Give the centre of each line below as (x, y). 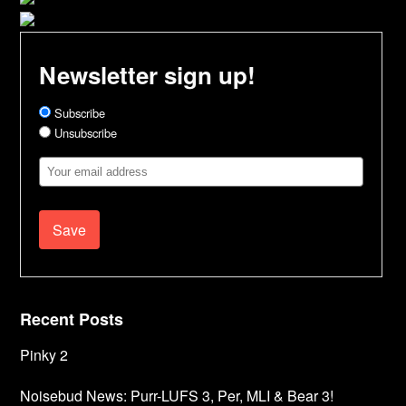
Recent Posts (72, 319)
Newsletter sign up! (148, 75)
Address (63, 188)
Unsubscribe (84, 133)
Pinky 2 (44, 355)
